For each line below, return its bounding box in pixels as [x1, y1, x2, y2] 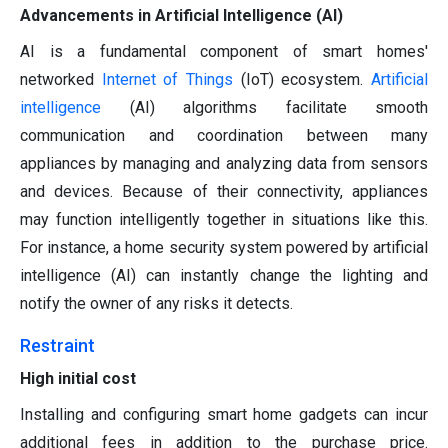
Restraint [20, 335, 95, 357]
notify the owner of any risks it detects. [20, 294, 293, 314]
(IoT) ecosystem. [233, 70, 372, 90]
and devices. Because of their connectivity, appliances [20, 182, 428, 202]
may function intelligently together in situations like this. [20, 210, 428, 230]
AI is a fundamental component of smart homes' [20, 42, 428, 62]
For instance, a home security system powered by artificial [20, 238, 428, 258]
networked [20, 70, 102, 90]
